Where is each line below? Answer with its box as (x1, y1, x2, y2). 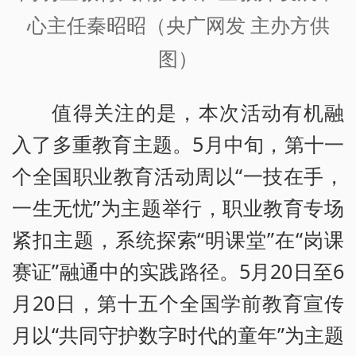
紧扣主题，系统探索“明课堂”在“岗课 (12, 225, 344, 253)
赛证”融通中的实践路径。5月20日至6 (12, 257, 344, 284)
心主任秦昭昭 (26, 14, 146, 37)
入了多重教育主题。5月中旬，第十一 (12, 130, 344, 157)
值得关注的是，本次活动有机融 (52, 98, 344, 126)
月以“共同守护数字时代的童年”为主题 (12, 320, 344, 348)
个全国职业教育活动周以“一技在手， (12, 161, 344, 189)
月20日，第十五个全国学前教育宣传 (12, 288, 344, 316)
